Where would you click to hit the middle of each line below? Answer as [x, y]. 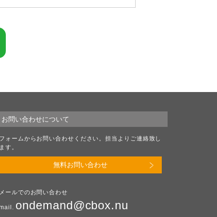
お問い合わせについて [35, 119]
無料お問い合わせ [80, 165]
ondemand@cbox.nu [72, 205]
